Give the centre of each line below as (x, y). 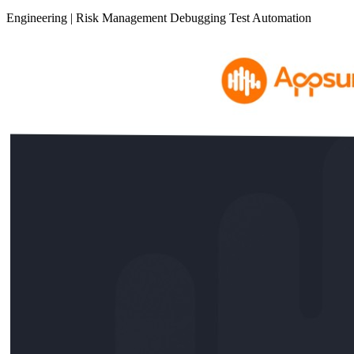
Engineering (38, 18)
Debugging (200, 18)
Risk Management (123, 18)
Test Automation (270, 18)
